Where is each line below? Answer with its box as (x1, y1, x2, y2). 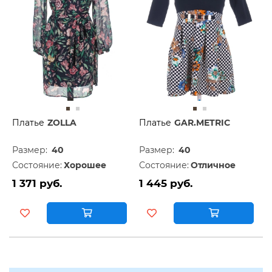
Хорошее (64, 160, 106, 171)
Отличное (191, 160, 236, 171)
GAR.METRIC (174, 117, 230, 129)
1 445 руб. (139, 177, 192, 190)
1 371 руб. (12, 177, 62, 190)
